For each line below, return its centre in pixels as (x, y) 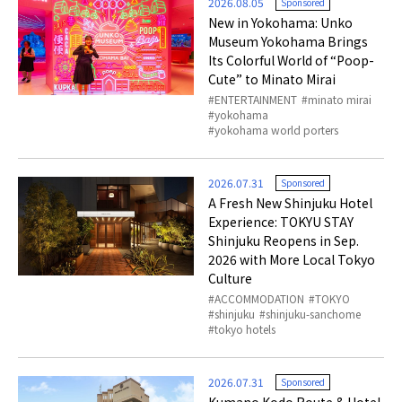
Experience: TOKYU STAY (281, 222)
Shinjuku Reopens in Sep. (284, 241)
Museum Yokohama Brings (288, 42)
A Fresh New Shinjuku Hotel (291, 203)
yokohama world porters (277, 130)
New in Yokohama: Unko (281, 23)
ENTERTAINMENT (256, 100)
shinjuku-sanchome (314, 314)
